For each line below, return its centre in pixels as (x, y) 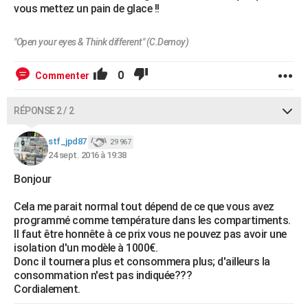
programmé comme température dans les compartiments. (152, 220)
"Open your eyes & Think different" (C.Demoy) (101, 42)
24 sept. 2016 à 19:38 (87, 155)
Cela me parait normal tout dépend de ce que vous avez (144, 207)
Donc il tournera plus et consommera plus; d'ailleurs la (142, 262)
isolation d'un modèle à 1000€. (86, 248)
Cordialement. (47, 289)
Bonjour (33, 179)
